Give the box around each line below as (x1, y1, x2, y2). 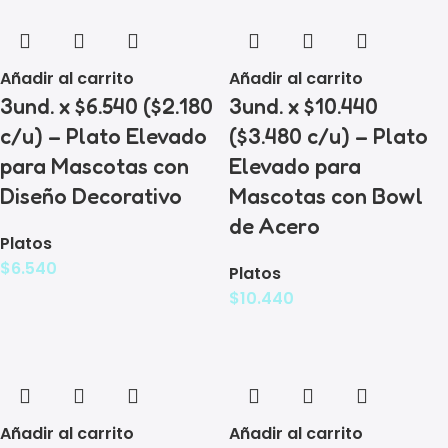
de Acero (229, 212, 320, 239)
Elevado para (229, 152, 361, 179)
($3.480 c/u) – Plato (229, 122, 428, 149)
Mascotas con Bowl (229, 182, 423, 209)
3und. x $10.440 (229, 92, 378, 119)
